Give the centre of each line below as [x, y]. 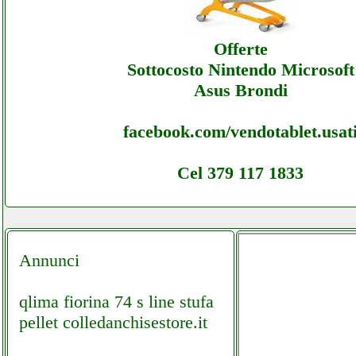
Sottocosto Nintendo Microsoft [240, 69]
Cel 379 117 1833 [240, 172]
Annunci [49, 260]
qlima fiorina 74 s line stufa [116, 302]
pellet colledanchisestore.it [113, 322]
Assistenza [65, 52]
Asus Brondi [240, 90]
